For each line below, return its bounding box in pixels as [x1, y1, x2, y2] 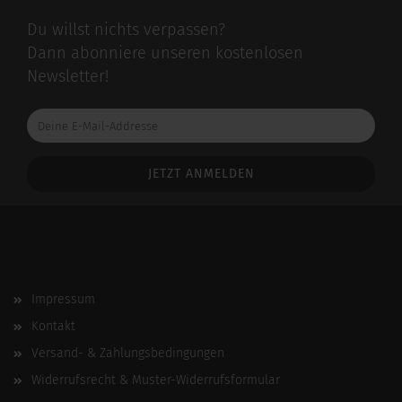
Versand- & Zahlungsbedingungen [31, 345, 224, 361]
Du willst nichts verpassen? [27, 20, 225, 39]
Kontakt [31, 319, 75, 334]
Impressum [31, 292, 95, 307]
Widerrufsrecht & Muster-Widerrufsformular [31, 372, 280, 388]
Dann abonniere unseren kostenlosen [27, 43, 303, 63]
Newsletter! [27, 66, 109, 86]
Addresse [26, 157, 74, 170]
